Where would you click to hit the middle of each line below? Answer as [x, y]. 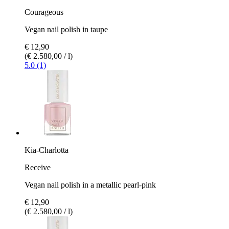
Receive [38, 167]
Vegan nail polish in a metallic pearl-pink [90, 185]
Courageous [44, 12]
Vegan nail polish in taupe [66, 29]
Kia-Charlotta [47, 150]
